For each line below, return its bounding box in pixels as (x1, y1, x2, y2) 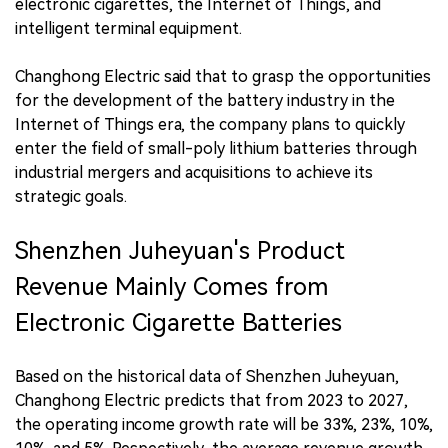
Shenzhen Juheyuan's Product (15, 236, 345, 265)
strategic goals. (15, 186, 127, 206)
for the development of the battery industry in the (15, 90, 395, 110)
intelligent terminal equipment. (15, 18, 242, 38)
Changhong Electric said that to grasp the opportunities (15, 66, 431, 86)
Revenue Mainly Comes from (15, 272, 329, 301)
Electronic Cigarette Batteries (15, 308, 342, 337)
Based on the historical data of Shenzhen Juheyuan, (15, 366, 399, 386)
